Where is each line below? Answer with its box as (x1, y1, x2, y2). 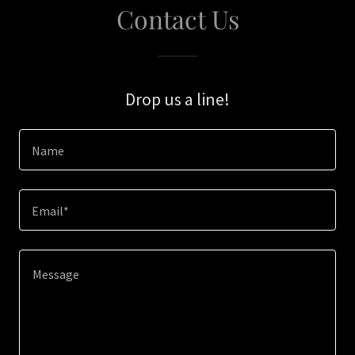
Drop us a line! (125, 88, 230, 110)
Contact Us (116, 2, 239, 36)
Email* (32, 203, 69, 219)
